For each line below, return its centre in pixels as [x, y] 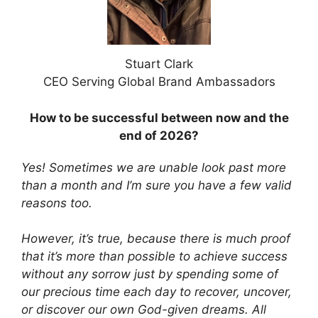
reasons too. [57, 203]
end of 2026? [159, 135]
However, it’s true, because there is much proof [156, 239]
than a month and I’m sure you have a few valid [157, 185]
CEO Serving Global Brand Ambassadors [159, 82]
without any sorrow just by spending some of [150, 274]
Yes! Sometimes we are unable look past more [154, 167]
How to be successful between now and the [159, 117]
